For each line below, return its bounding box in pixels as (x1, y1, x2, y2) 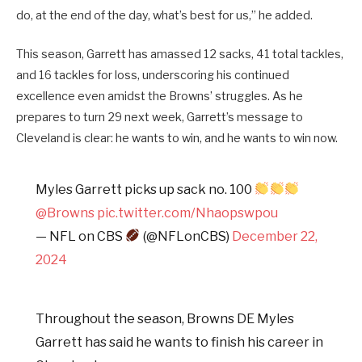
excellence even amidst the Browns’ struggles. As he (16, 88, 303, 103)
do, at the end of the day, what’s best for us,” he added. (16, 7, 313, 23)
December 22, (231, 227, 318, 244)
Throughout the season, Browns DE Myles (36, 309, 295, 326)
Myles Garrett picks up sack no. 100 (36, 180, 255, 197)
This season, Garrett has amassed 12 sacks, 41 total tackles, (16, 46, 343, 61)
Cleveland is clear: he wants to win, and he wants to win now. (16, 130, 338, 145)
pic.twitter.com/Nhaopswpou (97, 204, 279, 221)
